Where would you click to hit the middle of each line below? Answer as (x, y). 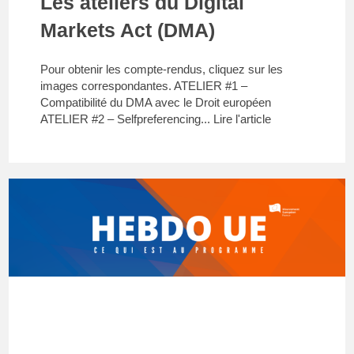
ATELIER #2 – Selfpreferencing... (127, 119)
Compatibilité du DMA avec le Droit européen (156, 102)
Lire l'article (243, 119)
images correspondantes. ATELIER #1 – (144, 85)
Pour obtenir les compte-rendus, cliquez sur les (162, 69)
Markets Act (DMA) (128, 30)
